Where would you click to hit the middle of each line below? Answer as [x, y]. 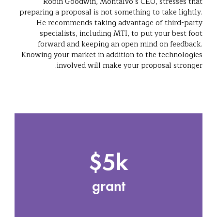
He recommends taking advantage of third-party [119, 23]
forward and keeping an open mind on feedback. [120, 44]
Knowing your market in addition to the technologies [112, 55]
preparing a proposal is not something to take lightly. [111, 12]
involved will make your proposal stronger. [130, 65]
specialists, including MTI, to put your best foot [121, 33]
